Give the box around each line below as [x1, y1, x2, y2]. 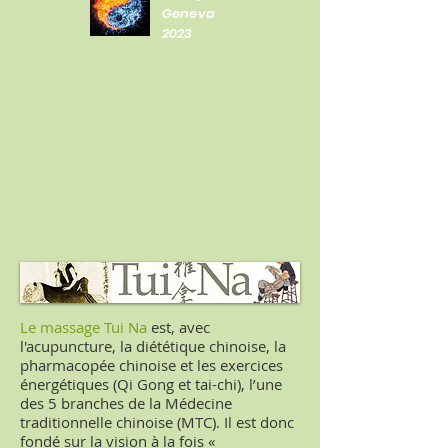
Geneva [162, 4, 215, 23]
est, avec [147, 317, 210, 337]
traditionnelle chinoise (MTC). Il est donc [20, 412, 294, 432]
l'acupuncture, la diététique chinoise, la [20, 336, 286, 356]
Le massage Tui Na [20, 317, 147, 337]
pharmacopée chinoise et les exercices [20, 355, 283, 375]
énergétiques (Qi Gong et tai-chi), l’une [20, 374, 282, 394]
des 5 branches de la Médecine [20, 393, 232, 413]
